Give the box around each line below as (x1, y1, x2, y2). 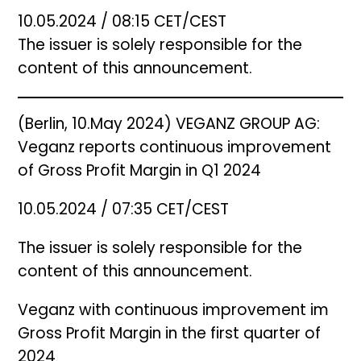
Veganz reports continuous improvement (18, 141, 332, 157)
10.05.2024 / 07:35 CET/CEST (18, 203, 230, 219)
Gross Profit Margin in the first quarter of (18, 327, 322, 343)
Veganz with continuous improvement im (18, 304, 330, 320)
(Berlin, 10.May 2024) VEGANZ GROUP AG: (18, 118, 321, 134)
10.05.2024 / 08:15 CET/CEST (18, 15, 227, 31)
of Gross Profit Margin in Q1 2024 (18, 164, 262, 180)
